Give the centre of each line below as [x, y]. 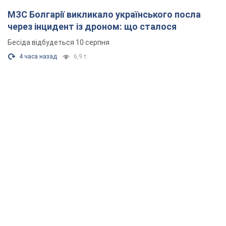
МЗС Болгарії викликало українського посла [104, 15]
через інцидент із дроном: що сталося [92, 27]
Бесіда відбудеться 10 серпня [59, 43]
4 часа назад [38, 57]
